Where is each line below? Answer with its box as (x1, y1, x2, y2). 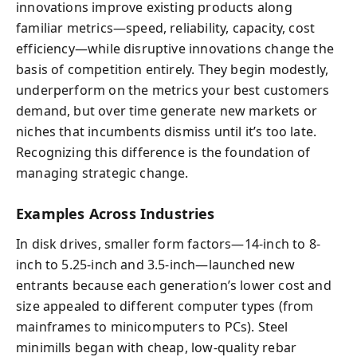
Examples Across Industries (16, 203, 215, 223)
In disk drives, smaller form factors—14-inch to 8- (16, 235, 320, 253)
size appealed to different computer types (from (16, 297, 314, 315)
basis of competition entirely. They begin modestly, (16, 60, 329, 78)
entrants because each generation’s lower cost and (16, 277, 331, 294)
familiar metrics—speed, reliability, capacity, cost (16, 18, 316, 37)
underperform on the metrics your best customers (16, 80, 330, 99)
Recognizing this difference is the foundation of (16, 143, 311, 161)
